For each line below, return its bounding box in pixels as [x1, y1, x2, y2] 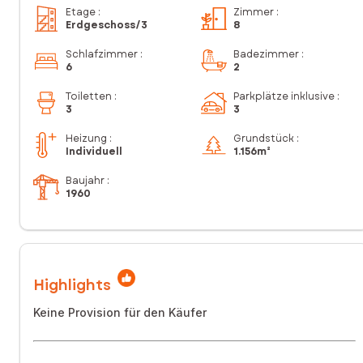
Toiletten [66, 88, 112, 104]
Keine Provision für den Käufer [33, 305, 207, 319]
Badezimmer [233, 46, 299, 62]
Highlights [33, 274, 111, 296]
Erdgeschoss [66, 17, 135, 32]
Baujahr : [66, 173, 109, 188]
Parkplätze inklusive [233, 88, 335, 104]
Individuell [66, 143, 122, 159]
